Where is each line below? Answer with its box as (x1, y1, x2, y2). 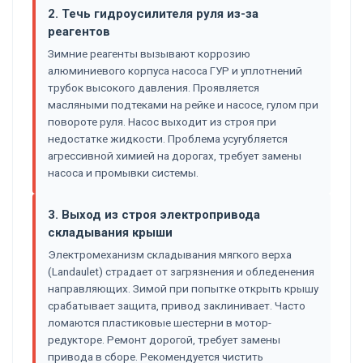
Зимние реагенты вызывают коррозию (48, 46, 250, 60)
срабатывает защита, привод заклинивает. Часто (48, 298, 305, 312)
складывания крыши (48, 224, 173, 240)
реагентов (48, 23, 110, 39)
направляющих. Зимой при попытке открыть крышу (48, 281, 318, 295)
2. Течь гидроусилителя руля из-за (48, 6, 258, 21)
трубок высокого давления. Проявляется (48, 80, 259, 94)
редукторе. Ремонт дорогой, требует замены (48, 332, 280, 346)
